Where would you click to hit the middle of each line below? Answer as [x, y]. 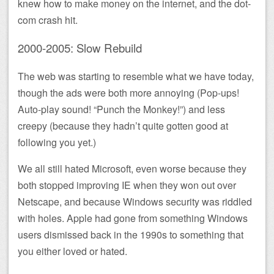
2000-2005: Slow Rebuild [80, 48]
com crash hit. [48, 20]
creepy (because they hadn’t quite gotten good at [123, 125]
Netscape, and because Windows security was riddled [135, 201]
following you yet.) [57, 142]
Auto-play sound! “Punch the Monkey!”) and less [121, 109]
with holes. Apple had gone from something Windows [133, 218]
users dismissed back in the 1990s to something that [131, 234]
